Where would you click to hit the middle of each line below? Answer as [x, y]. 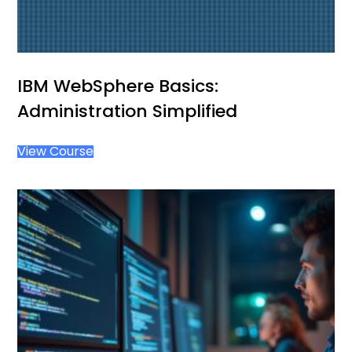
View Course [56, 152]
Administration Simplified [128, 112]
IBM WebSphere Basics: [118, 86]
